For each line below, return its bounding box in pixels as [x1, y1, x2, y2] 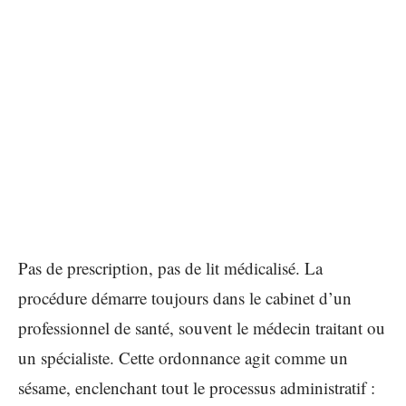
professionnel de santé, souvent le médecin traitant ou [18, 316, 385, 339]
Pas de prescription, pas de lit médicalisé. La [18, 256, 323, 279]
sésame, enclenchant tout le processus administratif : [18, 376, 375, 399]
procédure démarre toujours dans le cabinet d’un [18, 286, 352, 309]
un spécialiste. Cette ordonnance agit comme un [18, 346, 348, 369]
